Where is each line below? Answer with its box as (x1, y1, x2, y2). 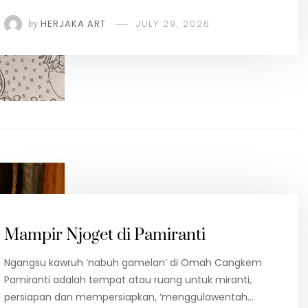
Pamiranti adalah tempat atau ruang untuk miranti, (4, 272, 252, 287)
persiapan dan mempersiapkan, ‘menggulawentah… (4, 289, 254, 304)
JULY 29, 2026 (136, 18, 210, 30)
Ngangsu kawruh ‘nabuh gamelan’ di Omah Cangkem (4, 255, 262, 269)
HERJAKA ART (41, 17, 106, 31)
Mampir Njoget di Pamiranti (4, 224, 206, 245)
